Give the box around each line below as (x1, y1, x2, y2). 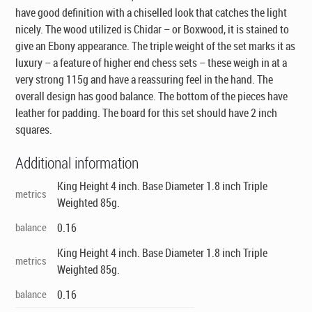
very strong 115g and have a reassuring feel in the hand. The (15, 71, 274, 87)
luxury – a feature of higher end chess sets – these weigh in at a (15, 54, 288, 70)
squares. (15, 121, 53, 137)
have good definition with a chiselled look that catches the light (15, 4, 288, 20)
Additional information (15, 152, 139, 173)
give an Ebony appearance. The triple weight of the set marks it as (15, 38, 296, 54)
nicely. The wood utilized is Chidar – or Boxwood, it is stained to (15, 21, 290, 37)
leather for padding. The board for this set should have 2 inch (15, 104, 278, 120)
